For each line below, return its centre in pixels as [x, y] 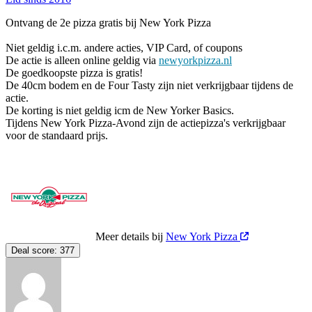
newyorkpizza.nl [195, 60]
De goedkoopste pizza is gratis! [74, 72]
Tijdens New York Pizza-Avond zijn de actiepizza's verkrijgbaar [146, 123]
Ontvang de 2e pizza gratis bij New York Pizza [108, 22]
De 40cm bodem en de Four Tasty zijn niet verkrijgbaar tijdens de [149, 85]
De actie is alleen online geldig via [82, 60]
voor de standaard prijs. [57, 135]
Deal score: [34, 250]
